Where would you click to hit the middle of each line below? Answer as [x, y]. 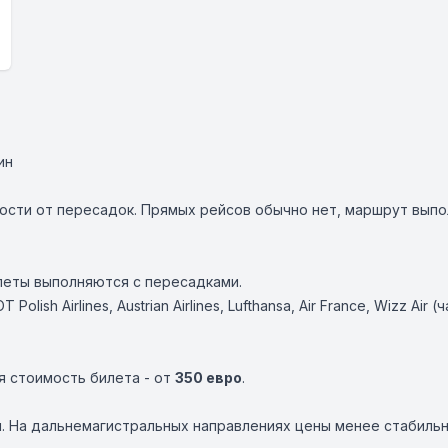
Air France [332, 305]
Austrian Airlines [168, 305]
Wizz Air [401, 305]
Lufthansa [259, 305]
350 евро [208, 377]
